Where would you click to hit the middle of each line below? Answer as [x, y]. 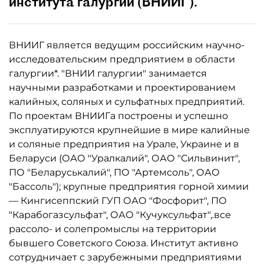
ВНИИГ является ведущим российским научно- [127, 45]
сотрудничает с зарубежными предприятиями [125, 257]
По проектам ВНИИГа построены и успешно [118, 116]
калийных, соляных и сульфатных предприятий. [127, 102]
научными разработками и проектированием [122, 88]
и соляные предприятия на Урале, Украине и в [124, 144]
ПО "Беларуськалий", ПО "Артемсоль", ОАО [114, 172]
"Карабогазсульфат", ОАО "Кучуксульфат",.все [120, 215]
